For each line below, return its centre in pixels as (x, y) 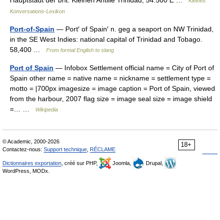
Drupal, (154, 163)
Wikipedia (47, 110)
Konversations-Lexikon (37, 11)
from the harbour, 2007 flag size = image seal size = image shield (111, 99)
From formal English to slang (80, 50)
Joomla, (122, 163)
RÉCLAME (103, 149)
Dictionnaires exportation (32, 163)
